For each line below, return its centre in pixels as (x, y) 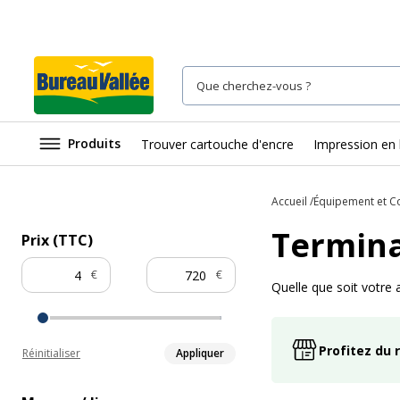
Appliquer (200, 353)
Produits (94, 143)
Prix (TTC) (57, 240)
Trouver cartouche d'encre (217, 144)
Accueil (289, 201)
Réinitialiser (51, 353)
